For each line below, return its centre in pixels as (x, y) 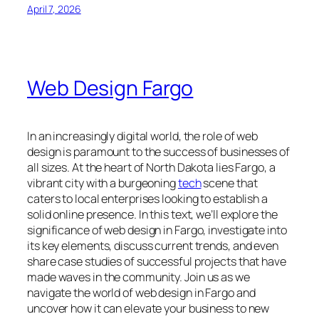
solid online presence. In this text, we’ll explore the (152, 214)
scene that (229, 183)
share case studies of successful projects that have (157, 261)
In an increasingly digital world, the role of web (143, 136)
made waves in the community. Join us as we (138, 277)
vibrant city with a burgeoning (103, 183)
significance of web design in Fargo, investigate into (157, 230)
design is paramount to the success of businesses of (158, 151)
